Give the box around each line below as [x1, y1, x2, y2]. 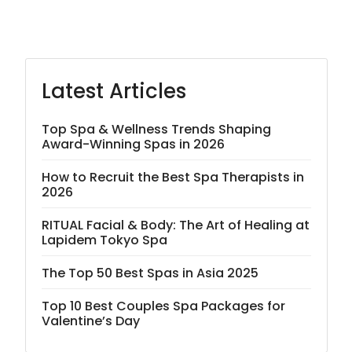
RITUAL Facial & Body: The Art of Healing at [41, 216, 310, 235]
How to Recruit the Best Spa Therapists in [41, 168, 304, 187]
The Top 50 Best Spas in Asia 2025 [41, 264, 258, 283]
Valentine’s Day [41, 312, 140, 331]
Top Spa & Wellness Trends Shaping [41, 120, 271, 139]
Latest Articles [41, 77, 186, 106]
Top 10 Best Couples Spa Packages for [41, 297, 285, 316]
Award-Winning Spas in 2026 [41, 135, 225, 154]
